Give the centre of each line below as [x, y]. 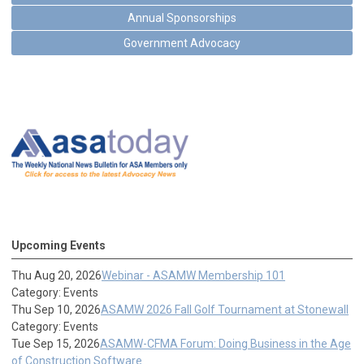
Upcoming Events [58, 245]
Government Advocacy [182, 43]
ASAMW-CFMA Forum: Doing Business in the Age [225, 343]
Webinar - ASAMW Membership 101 [193, 275]
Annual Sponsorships [182, 17]
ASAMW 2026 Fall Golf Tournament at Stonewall [225, 309]
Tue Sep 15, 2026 [56, 343]
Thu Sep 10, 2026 [56, 309]
